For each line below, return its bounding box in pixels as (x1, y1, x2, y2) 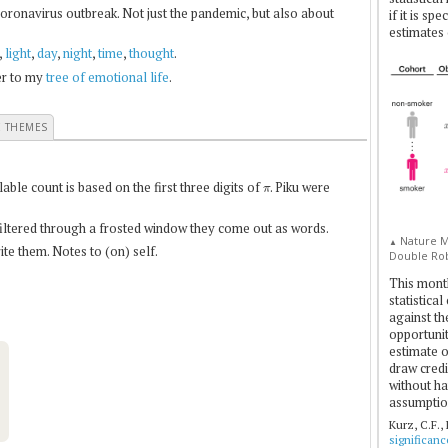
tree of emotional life (46, 67, 169, 86)
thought (129, 44, 174, 62)
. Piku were (270, 178, 331, 196)
